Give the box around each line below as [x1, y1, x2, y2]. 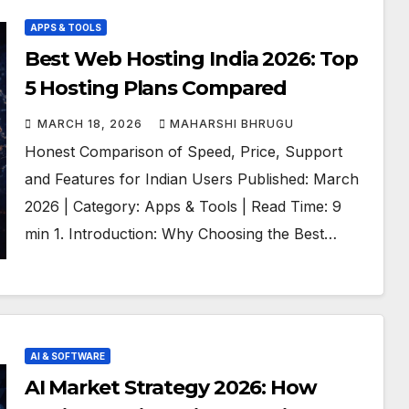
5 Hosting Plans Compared [24, 76, 288, 100]
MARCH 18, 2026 [37, 117, 146, 131]
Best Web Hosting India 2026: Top [24, 47, 358, 71]
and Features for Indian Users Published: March [24, 170, 359, 188]
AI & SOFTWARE [29, 351, 105, 362]
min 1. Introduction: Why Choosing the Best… [24, 225, 337, 243]
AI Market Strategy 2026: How [24, 375, 317, 400]
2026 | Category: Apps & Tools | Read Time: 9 [24, 197, 341, 215]
